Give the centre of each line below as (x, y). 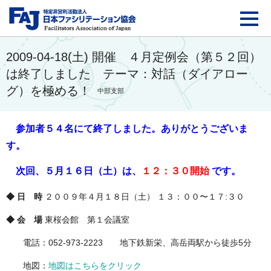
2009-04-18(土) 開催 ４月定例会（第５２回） (134, 57)
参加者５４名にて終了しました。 (83, 129)
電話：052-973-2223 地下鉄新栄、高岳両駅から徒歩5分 (129, 243)
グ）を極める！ (48, 91)
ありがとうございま (204, 129)
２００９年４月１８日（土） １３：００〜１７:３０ (143, 197)
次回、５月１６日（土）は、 (74, 171)
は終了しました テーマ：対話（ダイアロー (127, 74)
